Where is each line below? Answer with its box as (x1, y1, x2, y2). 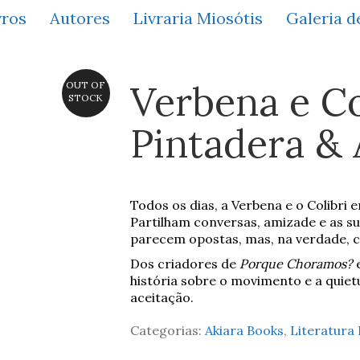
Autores (50, 7, 110, 28)
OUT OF (66, 79, 105, 91)
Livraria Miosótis (133, 7, 263, 28)
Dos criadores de (129, 255, 239, 272)
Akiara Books (204, 321, 284, 338)
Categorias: (129, 321, 205, 338)
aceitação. (129, 288, 194, 305)
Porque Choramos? (239, 255, 353, 272)
